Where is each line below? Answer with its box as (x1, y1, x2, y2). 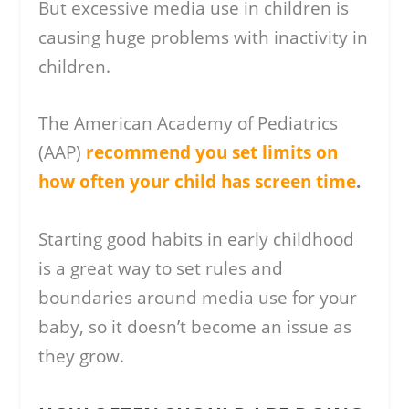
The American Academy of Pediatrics (38, 111, 339, 136)
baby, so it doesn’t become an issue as (38, 314, 352, 339)
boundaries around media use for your (38, 285, 358, 309)
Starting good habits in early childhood (38, 226, 355, 251)
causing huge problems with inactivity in (38, 25, 369, 49)
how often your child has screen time (38, 170, 357, 194)
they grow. (38, 343, 125, 368)
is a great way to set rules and (38, 256, 284, 280)
